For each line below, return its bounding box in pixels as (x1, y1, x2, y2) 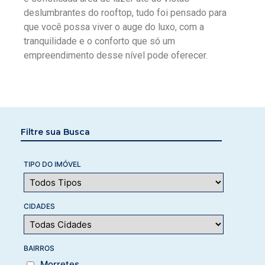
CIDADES (24, 201, 55, 211)
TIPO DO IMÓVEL (24, 159, 81, 169)
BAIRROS (24, 243, 54, 253)
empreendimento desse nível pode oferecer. (24, 50, 208, 62)
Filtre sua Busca (21, 126, 90, 137)
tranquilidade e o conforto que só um (24, 35, 175, 47)
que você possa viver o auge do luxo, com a (24, 21, 204, 33)
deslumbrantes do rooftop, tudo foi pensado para (24, 7, 227, 19)
